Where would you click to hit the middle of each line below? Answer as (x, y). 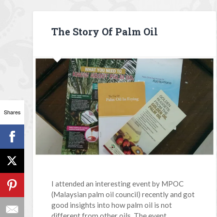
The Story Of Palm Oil (105, 32)
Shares (12, 112)
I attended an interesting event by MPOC (118, 183)
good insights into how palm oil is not (112, 205)
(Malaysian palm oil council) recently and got (123, 194)
